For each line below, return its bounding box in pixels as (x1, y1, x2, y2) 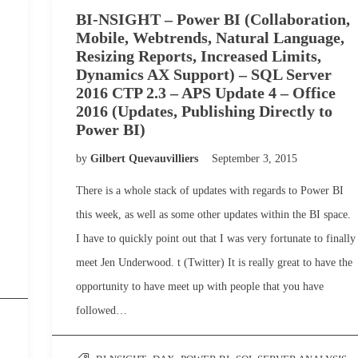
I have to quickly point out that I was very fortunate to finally (76, 233, 356, 245)
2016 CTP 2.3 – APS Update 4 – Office (76, 84, 336, 101)
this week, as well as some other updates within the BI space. (76, 209, 351, 221)
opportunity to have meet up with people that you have (76, 280, 324, 292)
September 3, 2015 (212, 153, 297, 165)
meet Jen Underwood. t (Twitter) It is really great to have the (76, 257, 352, 268)
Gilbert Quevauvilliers (90, 153, 201, 165)
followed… (76, 304, 127, 316)
